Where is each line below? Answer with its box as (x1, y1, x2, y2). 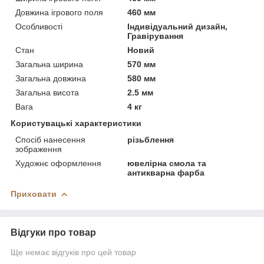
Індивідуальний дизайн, (127, 21, 228, 31)
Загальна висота (15, 87, 79, 97)
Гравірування (127, 31, 184, 41)
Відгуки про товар (11, 227, 96, 237)
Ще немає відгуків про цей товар (11, 247, 136, 257)
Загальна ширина (15, 59, 83, 69)
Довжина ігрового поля (15, 7, 103, 17)
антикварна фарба (127, 167, 205, 177)
